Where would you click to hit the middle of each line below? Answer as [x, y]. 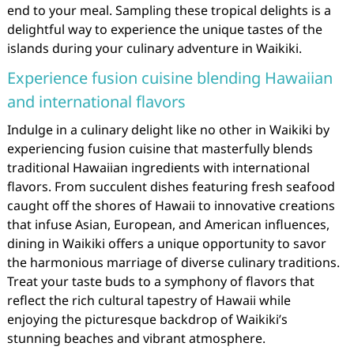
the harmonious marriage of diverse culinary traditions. [173, 262]
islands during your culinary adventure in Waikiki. [154, 48]
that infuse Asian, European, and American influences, [168, 224]
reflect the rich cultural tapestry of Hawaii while [149, 300]
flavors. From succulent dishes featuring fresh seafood [171, 186]
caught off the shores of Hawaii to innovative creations [171, 205]
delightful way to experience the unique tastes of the [164, 29]
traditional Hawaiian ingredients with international [158, 167]
